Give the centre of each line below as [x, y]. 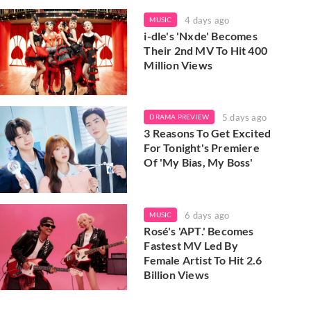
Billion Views [176, 274]
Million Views [178, 65]
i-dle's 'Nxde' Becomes [201, 35]
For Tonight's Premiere [202, 148]
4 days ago [207, 20]
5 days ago [244, 118]
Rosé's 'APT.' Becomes [199, 230]
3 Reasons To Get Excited [208, 133]
